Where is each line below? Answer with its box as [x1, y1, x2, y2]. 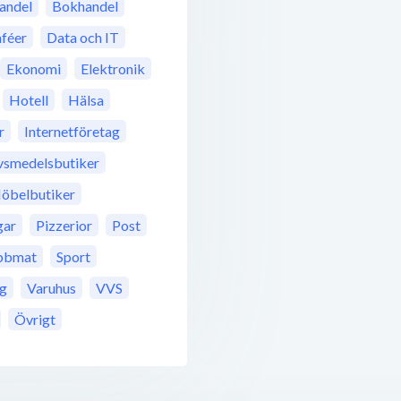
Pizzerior [36, 217, 92, 235]
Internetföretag [24, 123, 120, 141]
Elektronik [81, 60, 145, 78]
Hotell [9, 91, 48, 109]
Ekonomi [6, 60, 61, 78]
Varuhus [27, 279, 76, 297]
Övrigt [14, 311, 55, 328]
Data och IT [47, 29, 119, 47]
